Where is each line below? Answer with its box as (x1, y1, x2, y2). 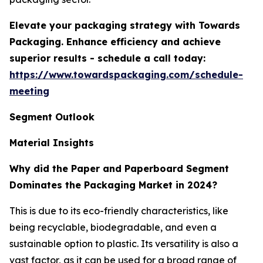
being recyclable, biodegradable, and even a (9, 221, 217, 233)
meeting (9, 85, 49, 97)
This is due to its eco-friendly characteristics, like (9, 204, 228, 217)
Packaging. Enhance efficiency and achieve (9, 35, 221, 48)
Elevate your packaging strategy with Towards (9, 19, 240, 31)
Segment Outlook (9, 110, 95, 123)
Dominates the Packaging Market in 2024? (9, 178, 217, 191)
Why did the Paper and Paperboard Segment (9, 162, 229, 174)
